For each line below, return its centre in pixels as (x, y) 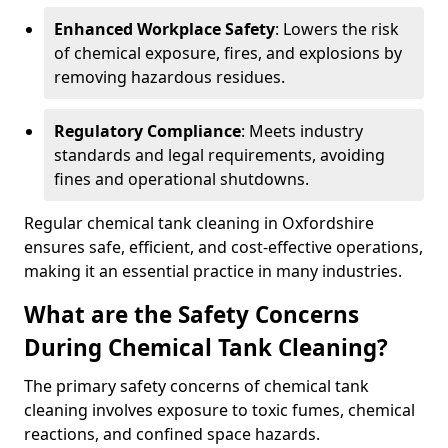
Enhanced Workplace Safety (164, 29)
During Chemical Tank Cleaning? (206, 347)
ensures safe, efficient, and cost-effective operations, (223, 247)
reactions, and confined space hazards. (174, 434)
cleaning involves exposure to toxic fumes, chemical (219, 410)
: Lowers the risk (337, 29)
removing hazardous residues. (169, 77)
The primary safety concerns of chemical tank (196, 386)
